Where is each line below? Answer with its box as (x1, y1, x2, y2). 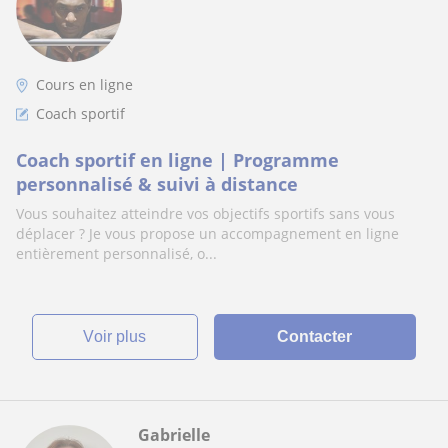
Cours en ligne (36, 75, 133, 94)
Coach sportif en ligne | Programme (16, 148, 339, 172)
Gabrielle (138, 424, 210, 446)
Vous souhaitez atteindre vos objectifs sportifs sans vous (16, 204, 395, 223)
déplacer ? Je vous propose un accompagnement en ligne (16, 224, 399, 243)
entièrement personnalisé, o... (16, 244, 217, 263)
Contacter (277, 328, 353, 345)
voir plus (94, 328, 147, 345)
